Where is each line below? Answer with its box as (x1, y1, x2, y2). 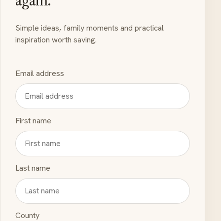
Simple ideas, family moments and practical (15, 23, 164, 34)
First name (15, 115, 51, 126)
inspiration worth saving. (15, 35, 97, 45)
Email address (15, 68, 64, 79)
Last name (15, 163, 50, 174)
